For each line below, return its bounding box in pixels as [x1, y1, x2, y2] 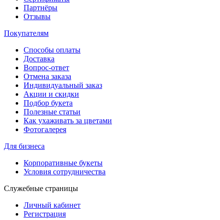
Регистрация [24, 209, 66, 218]
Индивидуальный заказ [24, 81, 102, 89]
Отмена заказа [24, 72, 71, 81]
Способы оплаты [24, 45, 81, 54]
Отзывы [24, 12, 51, 21]
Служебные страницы [4, 184, 78, 192]
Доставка [24, 54, 55, 63]
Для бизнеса [4, 141, 45, 150]
